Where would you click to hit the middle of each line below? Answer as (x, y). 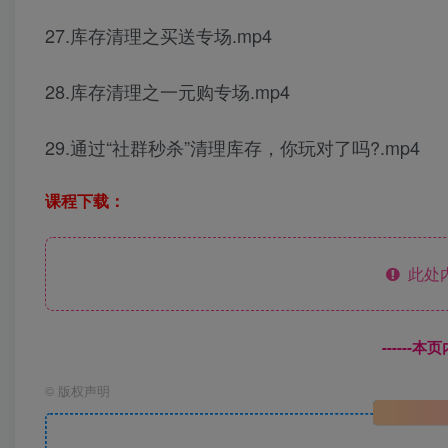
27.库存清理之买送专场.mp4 (158, 35)
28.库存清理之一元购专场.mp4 (167, 91)
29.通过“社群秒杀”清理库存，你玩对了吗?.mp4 (232, 147)
